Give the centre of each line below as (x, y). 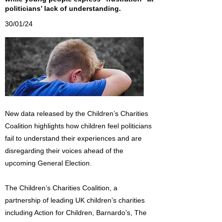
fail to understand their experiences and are (73, 138)
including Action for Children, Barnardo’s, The (76, 213)
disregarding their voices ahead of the (64, 151)
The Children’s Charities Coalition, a (61, 188)
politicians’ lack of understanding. (63, 8)
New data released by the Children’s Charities (77, 113)
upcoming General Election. (48, 163)
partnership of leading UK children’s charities (75, 200)
